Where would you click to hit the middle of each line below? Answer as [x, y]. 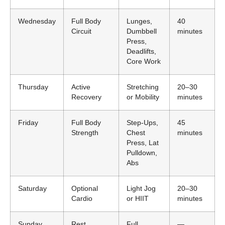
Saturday [32, 189]
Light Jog [141, 189]
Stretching [143, 87]
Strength [85, 133]
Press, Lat [143, 143]
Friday [28, 123]
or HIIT [138, 199]
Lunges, [139, 22]
